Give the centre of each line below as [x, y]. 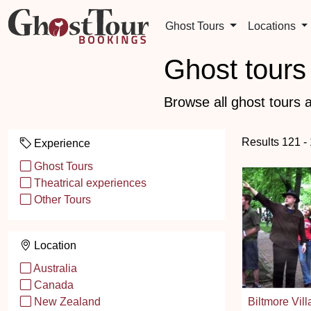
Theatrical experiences [89, 183]
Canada [52, 285]
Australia [54, 268]
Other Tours [61, 200]
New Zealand [66, 302]
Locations [273, 26]
